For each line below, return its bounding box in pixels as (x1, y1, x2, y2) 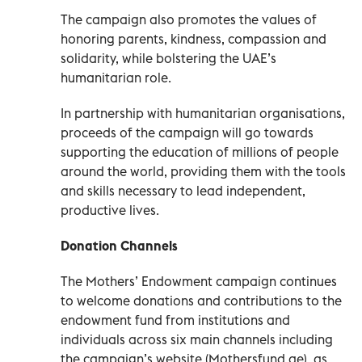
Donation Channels (61, 237, 178, 254)
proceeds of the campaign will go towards (61, 124, 314, 141)
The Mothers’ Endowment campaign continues (61, 272, 337, 289)
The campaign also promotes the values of (61, 11, 317, 27)
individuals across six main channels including (61, 330, 333, 347)
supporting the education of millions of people (61, 143, 339, 160)
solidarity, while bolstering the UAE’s (61, 49, 276, 66)
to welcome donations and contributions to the (61, 292, 342, 309)
